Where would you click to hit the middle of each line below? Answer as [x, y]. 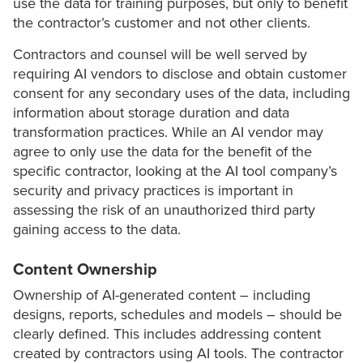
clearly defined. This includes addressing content [167, 334]
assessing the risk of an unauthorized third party [164, 210]
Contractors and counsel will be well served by [160, 55]
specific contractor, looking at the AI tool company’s [175, 171]
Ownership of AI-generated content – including [162, 295]
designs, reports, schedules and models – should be [177, 315]
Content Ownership [85, 270]
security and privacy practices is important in [153, 191]
